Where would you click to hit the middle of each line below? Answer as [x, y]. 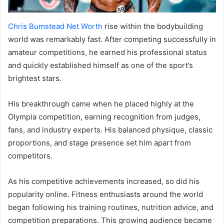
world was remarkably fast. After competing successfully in [112, 39]
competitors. [30, 156]
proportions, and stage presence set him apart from [99, 143]
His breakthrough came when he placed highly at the [101, 104]
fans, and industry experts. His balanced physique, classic [110, 130]
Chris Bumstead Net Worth [55, 26]
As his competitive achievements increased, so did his [104, 181]
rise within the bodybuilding [153, 26]
